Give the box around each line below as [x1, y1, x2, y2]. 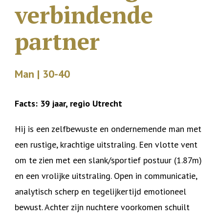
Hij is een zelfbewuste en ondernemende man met [15, 123, 201, 134]
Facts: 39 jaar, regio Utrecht [15, 98, 122, 109]
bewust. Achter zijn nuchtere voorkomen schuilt [15, 201, 190, 213]
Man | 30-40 [15, 67, 70, 81]
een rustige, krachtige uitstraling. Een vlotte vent [15, 139, 197, 150]
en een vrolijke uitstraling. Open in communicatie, [15, 170, 197, 181]
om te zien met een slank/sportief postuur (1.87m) [15, 154, 202, 166]
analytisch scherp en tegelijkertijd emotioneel [15, 186, 186, 197]
